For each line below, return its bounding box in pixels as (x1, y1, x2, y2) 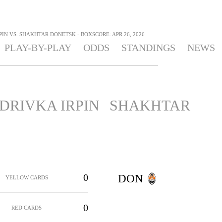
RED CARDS (11, 204, 42, 211)
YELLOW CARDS (5, 174, 48, 180)
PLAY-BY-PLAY (4, 42, 71, 53)
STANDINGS (121, 42, 175, 53)
